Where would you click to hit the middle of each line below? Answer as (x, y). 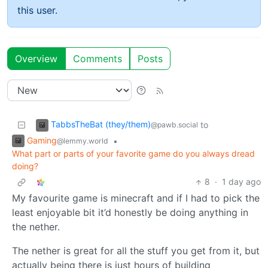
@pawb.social (174, 124)
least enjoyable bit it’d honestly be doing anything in (130, 213)
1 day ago (241, 182)
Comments (98, 58)
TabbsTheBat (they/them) (101, 124)
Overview (36, 58)
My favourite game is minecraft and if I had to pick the (136, 198)
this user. (37, 10)
